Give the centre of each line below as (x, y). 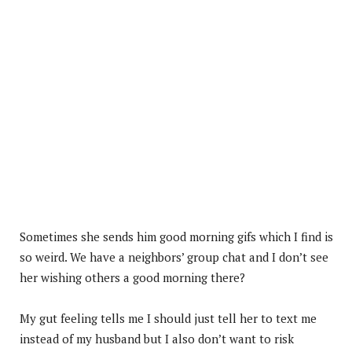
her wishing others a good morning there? (132, 277)
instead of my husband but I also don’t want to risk (157, 338)
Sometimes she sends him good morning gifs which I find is (176, 236)
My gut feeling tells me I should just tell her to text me (168, 318)
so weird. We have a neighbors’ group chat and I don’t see (174, 257)
